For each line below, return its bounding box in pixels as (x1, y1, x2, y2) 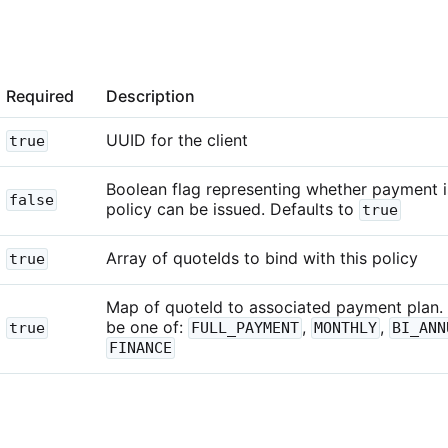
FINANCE (109, 338, 172, 357)
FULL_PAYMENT (191, 318, 299, 337)
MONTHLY (314, 318, 377, 337)
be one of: (106, 316, 188, 337)
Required (6, 85, 74, 106)
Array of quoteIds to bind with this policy (106, 247, 418, 268)
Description (106, 85, 195, 106)
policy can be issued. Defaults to (106, 198, 359, 219)
